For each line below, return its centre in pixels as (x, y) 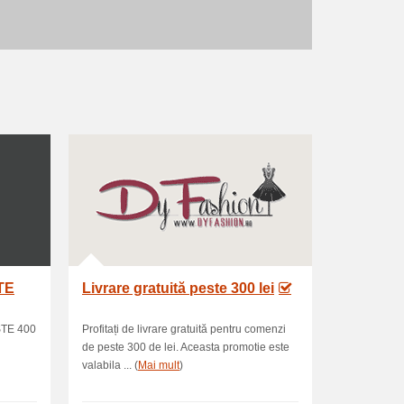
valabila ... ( (110, 365)
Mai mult (159, 365)
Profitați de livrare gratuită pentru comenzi (184, 329)
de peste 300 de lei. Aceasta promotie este (186, 347)
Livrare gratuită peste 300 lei (178, 288)
